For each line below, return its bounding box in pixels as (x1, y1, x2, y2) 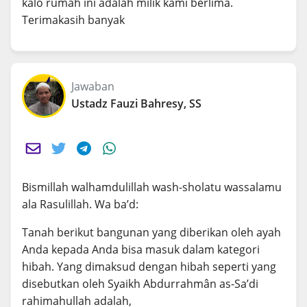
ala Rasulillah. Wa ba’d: (22, 197, 138, 212)
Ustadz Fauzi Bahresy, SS (71, 96, 201, 112)
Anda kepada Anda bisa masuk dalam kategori (22, 242, 260, 258)
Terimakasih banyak (22, 12, 125, 28)
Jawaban (71, 79, 114, 95)
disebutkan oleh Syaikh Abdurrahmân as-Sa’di (22, 276, 258, 292)
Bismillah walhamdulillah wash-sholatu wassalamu (22, 180, 282, 195)
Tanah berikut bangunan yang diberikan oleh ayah (22, 225, 281, 241)
